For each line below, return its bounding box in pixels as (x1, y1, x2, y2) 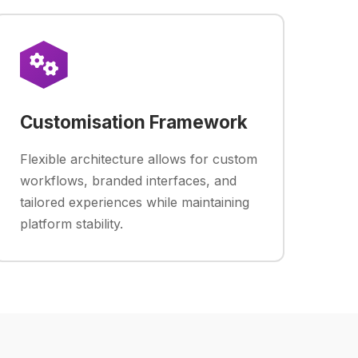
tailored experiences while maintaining (19, 194, 249, 210)
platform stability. (19, 216, 123, 232)
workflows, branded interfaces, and (19, 173, 237, 189)
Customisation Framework (19, 111, 248, 133)
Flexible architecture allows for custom (19, 151, 257, 167)
